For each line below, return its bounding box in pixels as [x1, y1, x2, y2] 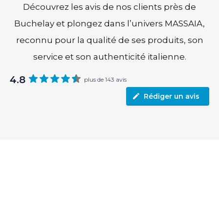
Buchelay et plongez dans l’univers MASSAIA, [14, 19, 205, 29]
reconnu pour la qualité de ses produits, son [16, 35, 203, 45]
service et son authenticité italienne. [33, 52, 186, 62]
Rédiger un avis [144, 91, 199, 101]
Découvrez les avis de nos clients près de [23, 2, 196, 12]
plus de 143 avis [84, 75, 127, 83]
